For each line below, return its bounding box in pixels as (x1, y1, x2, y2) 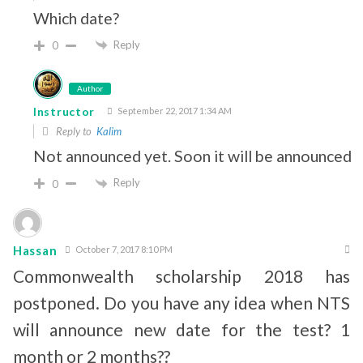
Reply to (53, 125, 96, 139)
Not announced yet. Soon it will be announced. (33, 147, 355, 166)
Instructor (33, 105, 95, 119)
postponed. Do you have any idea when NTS (13, 293, 350, 314)
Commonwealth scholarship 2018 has (13, 266, 350, 287)
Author (77, 83, 103, 94)
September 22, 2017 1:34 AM (116, 105, 232, 117)
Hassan (13, 242, 58, 258)
